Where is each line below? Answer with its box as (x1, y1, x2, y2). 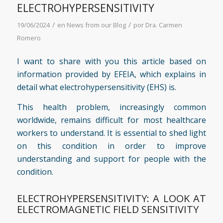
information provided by (16, 69, 114, 80)
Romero (16, 33, 41, 42)
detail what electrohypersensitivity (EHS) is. (16, 82, 176, 93)
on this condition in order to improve (16, 140, 207, 151)
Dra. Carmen (145, 20, 182, 29)
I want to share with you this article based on (16, 56, 207, 67)
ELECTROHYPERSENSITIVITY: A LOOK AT (16, 191, 207, 205)
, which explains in (134, 69, 207, 80)
